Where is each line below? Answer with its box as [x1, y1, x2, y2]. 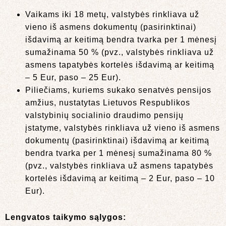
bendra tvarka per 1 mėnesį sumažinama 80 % [25, 148, 212, 157]
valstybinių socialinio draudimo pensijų [25, 110, 184, 120]
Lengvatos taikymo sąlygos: [5, 212, 126, 221]
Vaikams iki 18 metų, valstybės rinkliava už [25, 10, 199, 19]
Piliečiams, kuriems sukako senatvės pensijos [25, 85, 211, 94]
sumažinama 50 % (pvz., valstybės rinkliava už [25, 47, 214, 56]
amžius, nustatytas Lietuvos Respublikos [25, 98, 190, 107]
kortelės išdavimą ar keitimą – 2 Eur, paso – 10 [25, 174, 215, 183]
